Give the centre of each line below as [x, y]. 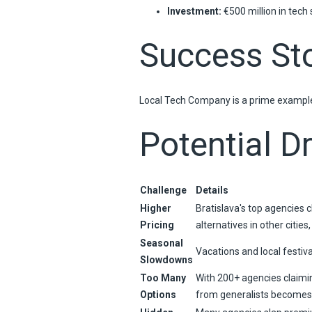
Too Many [163, 278]
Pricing [157, 225]
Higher [155, 208]
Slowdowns [166, 259]
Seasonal [161, 243]
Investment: [194, 11]
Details [212, 190]
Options [158, 294]
